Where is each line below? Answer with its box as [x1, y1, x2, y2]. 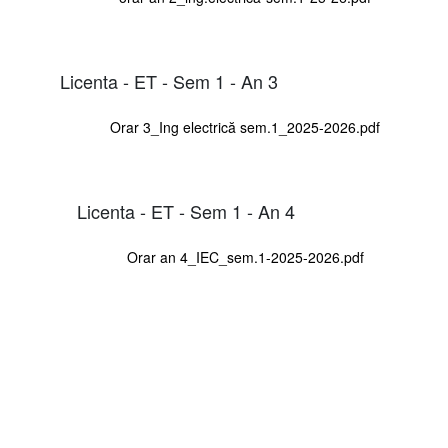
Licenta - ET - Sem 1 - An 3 [60, 67, 278, 94]
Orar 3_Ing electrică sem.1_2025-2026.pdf [110, 117, 380, 137]
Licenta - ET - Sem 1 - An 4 [76, 197, 295, 224]
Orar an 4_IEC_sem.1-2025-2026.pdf [126, 247, 364, 267]
